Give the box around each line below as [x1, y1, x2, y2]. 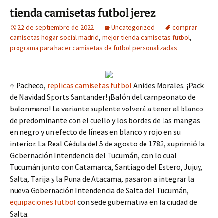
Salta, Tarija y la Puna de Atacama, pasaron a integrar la [10, 174, 194, 183]
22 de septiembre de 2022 [18, 23, 94, 32]
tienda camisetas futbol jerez [10, 6, 156, 19]
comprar [172, 23, 197, 32]
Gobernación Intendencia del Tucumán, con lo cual [10, 150, 177, 160]
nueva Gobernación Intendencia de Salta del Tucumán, [10, 185, 189, 195]
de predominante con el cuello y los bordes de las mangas [10, 115, 200, 125]
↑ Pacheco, [10, 80, 47, 90]
